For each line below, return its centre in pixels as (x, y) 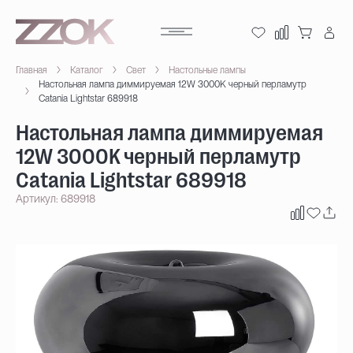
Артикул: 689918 (56, 199)
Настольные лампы (207, 70)
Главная (32, 70)
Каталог (87, 70)
